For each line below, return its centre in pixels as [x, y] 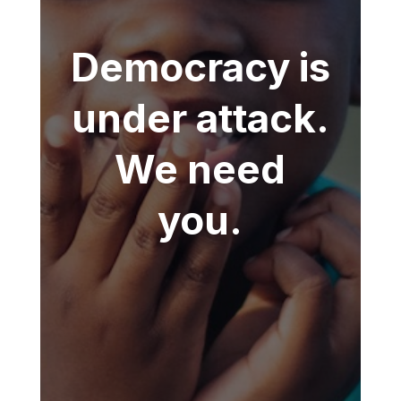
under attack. [200, 119]
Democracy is [200, 68]
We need [200, 170]
